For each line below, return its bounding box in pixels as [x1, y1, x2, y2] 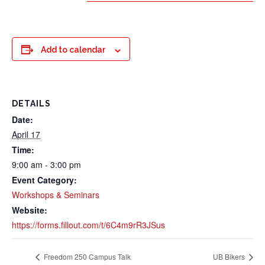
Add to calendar [41, 45, 105, 55]
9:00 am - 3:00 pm [12, 159, 81, 171]
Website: [12, 204, 47, 216]
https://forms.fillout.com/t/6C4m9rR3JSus [12, 219, 165, 231]
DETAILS [12, 99, 51, 109]
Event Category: [12, 174, 77, 186]
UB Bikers [213, 251, 247, 261]
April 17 [12, 128, 40, 141]
